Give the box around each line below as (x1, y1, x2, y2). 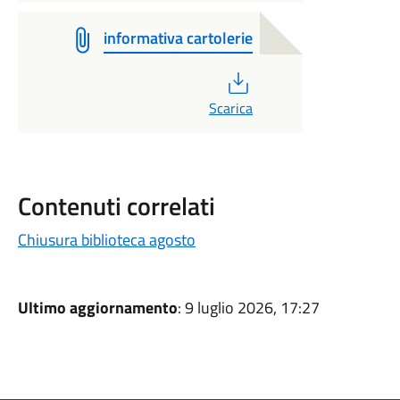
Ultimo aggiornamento (17, 296, 178, 320)
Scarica (208, 97, 253, 119)
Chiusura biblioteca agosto (17, 228, 196, 252)
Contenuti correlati (17, 187, 215, 225)
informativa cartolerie (103, 26, 253, 50)
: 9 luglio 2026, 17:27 (177, 296, 320, 320)
